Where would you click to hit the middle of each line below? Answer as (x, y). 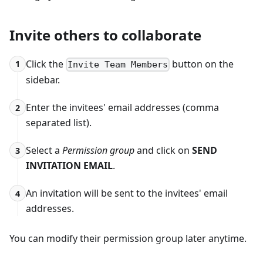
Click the (46, 64)
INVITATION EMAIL (69, 166)
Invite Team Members (118, 65)
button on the (202, 64)
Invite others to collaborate (105, 35)
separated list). (59, 123)
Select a (44, 151)
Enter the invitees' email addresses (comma (122, 108)
